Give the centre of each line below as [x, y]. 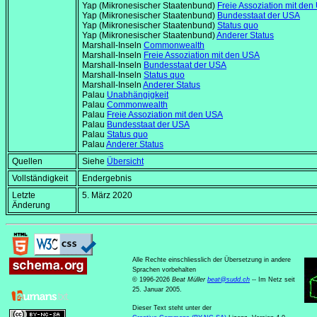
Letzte [24, 196]
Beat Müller [190, 280]
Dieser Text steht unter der [172, 308]
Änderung [31, 206]
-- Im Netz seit [273, 280]
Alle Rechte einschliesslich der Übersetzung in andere [212, 260]
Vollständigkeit [40, 179]
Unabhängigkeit [138, 95]
